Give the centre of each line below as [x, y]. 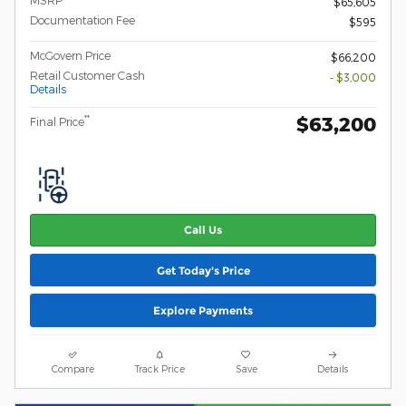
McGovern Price [70, 55]
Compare [73, 368]
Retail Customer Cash [87, 75]
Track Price [159, 368]
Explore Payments [203, 310]
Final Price [57, 121]
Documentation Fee [82, 19]
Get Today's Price [203, 270]
